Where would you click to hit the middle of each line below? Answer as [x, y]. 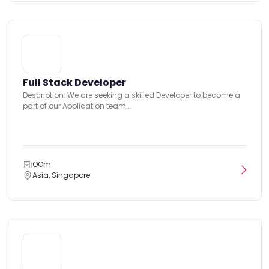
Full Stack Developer [74, 82]
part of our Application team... [77, 106]
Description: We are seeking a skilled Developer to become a [131, 95]
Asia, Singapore [61, 175]
